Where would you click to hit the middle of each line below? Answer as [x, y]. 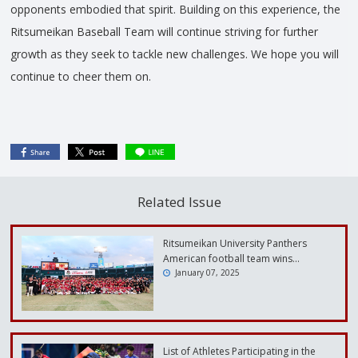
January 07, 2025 [208, 273]
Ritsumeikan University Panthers [235, 244]
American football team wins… [232, 259]
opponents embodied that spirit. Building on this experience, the [175, 10]
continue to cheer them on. [81, 77]
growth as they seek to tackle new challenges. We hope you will [175, 54]
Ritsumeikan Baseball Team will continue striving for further [164, 32]
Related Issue [179, 202]
